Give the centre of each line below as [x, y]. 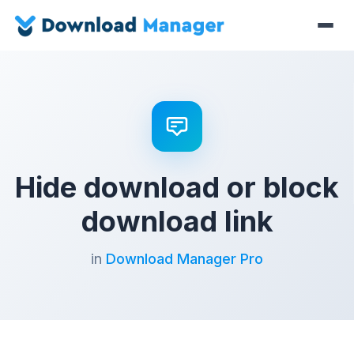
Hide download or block [177, 187]
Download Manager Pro [185, 259]
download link [177, 221]
